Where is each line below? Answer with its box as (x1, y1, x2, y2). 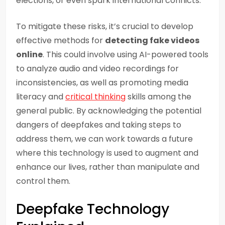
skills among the (126, 91, 191, 102)
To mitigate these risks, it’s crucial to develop (16, 21, 193, 32)
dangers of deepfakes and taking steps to (16, 119, 181, 131)
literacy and (16, 91, 65, 102)
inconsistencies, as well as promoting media (16, 77, 188, 88)
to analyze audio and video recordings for (16, 63, 179, 74)
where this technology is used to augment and (16, 147, 198, 159)
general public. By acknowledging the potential (16, 105, 201, 117)
